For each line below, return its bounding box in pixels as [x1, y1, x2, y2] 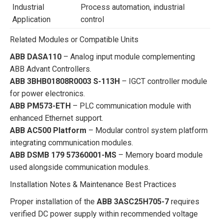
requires [169, 197, 199, 206]
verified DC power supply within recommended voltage [10, 209, 198, 219]
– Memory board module [116, 150, 203, 160]
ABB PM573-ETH [10, 101, 71, 110]
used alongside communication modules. [10, 163, 150, 172]
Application [12, 15, 51, 24]
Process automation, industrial [81, 2, 185, 12]
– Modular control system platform [86, 126, 208, 135]
